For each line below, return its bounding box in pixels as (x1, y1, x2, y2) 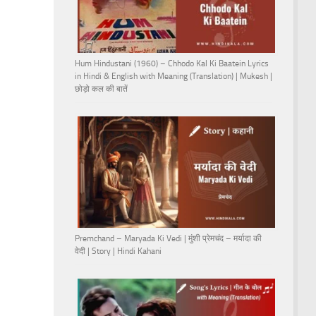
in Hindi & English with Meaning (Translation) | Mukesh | (75, 71, 272, 82)
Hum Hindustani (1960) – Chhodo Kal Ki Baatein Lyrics (75, 59, 269, 69)
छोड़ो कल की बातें (75, 84, 128, 95)
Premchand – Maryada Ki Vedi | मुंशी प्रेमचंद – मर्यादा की (75, 233, 262, 243)
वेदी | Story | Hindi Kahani (75, 245, 162, 256)
